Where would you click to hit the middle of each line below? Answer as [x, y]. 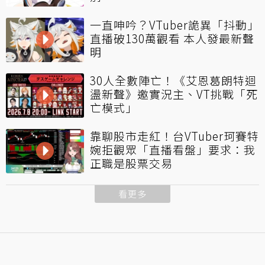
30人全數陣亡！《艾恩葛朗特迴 [173, 80]
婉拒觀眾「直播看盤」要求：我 [173, 150]
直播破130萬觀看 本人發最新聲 [172, 38]
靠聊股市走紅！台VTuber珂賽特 [174, 136]
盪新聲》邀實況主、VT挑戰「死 [174, 94]
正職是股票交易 [131, 163]
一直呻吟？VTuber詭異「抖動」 [174, 25]
